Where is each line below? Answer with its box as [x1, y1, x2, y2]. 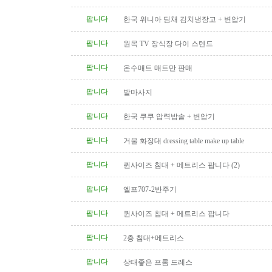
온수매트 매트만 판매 [123, 64, 192, 72]
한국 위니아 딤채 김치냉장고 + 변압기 [123, 15, 246, 24]
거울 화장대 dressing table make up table [123, 137, 244, 145]
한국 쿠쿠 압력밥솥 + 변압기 [123, 112, 215, 121]
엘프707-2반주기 [123, 185, 177, 194]
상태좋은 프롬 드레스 [123, 258, 192, 267]
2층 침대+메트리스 [123, 234, 184, 242]
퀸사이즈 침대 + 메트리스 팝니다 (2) [123, 161, 240, 169]
